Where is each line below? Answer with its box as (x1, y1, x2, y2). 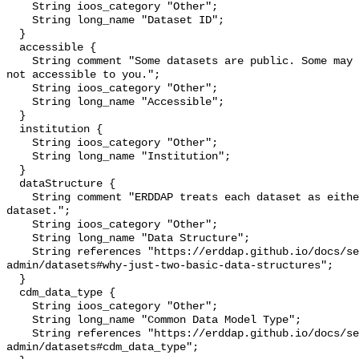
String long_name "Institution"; (6, 151, 32, 163)
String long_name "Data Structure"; (6, 232, 32, 245)
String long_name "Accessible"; (6, 96, 32, 109)
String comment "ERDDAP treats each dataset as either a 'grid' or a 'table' (6, 192, 32, 204)
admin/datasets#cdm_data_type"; (6, 341, 199, 354)
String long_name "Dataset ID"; (6, 14, 32, 27)
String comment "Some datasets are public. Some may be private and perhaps (6, 55, 32, 68)
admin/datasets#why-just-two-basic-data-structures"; (6, 260, 333, 272)
